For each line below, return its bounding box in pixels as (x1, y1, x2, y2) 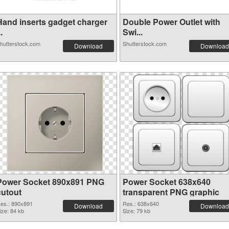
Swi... (123, 26, 143, 38)
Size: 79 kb (123, 207, 150, 215)
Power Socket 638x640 (123, 176, 211, 188)
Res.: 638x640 (123, 199, 159, 208)
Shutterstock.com (123, 39, 167, 48)
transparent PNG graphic (123, 186, 219, 198)
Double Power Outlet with (123, 16, 220, 28)
